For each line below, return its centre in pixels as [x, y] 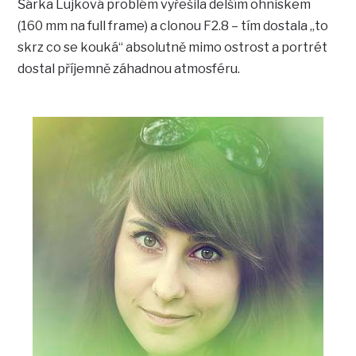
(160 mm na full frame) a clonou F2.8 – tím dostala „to [173, 26]
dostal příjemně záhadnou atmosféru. [129, 69]
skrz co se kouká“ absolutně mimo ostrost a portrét [173, 48]
